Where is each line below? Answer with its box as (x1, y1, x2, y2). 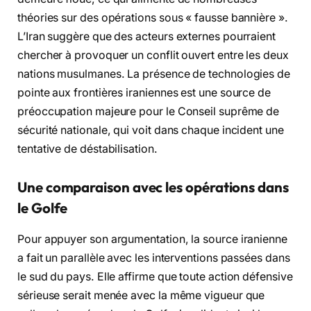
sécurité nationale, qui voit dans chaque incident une (17, 123, 284, 137)
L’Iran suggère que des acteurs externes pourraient (17, 29, 276, 43)
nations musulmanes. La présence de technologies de (17, 67, 291, 81)
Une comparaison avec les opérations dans (17, 178, 289, 196)
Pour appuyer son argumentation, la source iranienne (17, 232, 287, 246)
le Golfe (17, 199, 68, 217)
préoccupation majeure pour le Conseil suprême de (17, 104, 280, 118)
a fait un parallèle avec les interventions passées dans (17, 251, 290, 264)
